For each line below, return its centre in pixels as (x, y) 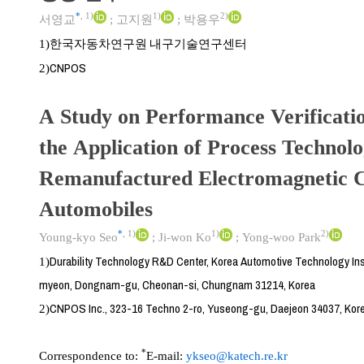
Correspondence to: (90, 355)
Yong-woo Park (282, 237)
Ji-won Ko (185, 237)
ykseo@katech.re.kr (237, 355)
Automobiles (96, 209)
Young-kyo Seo (78, 237)
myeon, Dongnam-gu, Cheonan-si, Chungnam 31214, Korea (177, 284)
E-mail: (166, 355)
